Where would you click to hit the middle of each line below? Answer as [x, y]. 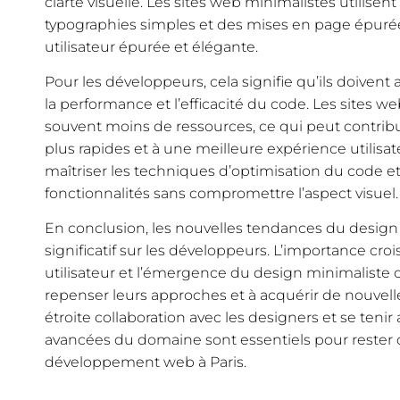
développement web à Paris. [146, 362]
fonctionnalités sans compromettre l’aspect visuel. [221, 193]
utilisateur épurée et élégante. [151, 46]
